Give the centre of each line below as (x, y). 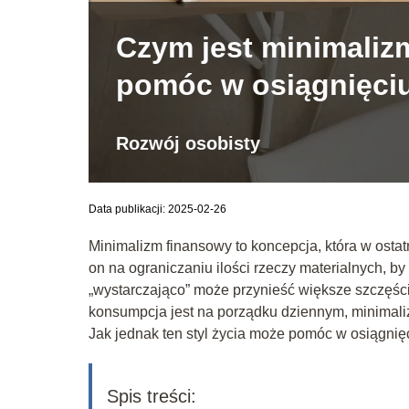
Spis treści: (152, 396)
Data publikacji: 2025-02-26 (157, 209)
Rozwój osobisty (188, 143)
